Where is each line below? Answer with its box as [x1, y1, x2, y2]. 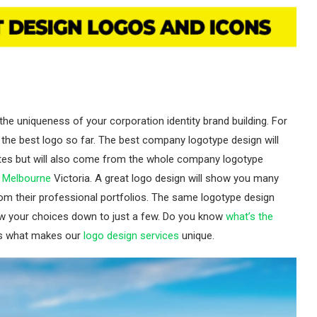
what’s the [226, 210, 273, 224]
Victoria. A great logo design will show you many [51, 172, 279, 185]
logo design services [83, 229, 179, 243]
